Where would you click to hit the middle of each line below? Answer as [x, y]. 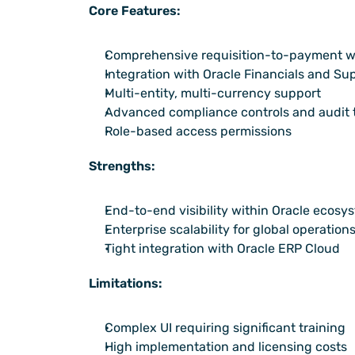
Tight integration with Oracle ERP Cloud [222, 249]
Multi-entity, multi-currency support [213, 94]
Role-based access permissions [198, 132]
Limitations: [126, 284]
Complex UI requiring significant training [225, 328]
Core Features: [135, 11]
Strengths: [122, 166]
